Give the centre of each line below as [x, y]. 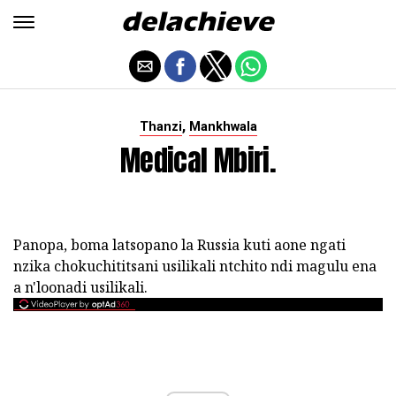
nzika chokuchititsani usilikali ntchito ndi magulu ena [195, 266]
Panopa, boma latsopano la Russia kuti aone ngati [179, 245]
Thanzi [160, 127]
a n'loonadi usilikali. [80, 287]
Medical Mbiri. [198, 160]
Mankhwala [223, 127]
